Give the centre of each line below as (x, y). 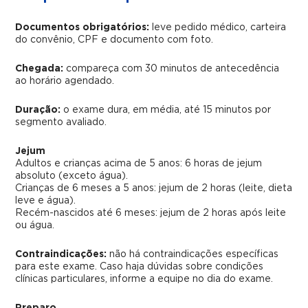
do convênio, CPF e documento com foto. (114, 40)
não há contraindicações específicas (193, 254)
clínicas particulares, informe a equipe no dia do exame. (144, 279)
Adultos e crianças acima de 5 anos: (100, 164)
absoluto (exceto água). (72, 176)
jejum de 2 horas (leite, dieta (224, 188)
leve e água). (46, 201)
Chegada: (40, 69)
